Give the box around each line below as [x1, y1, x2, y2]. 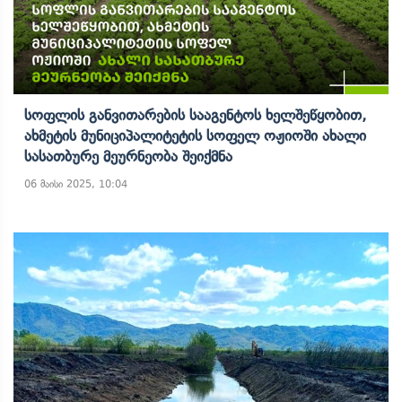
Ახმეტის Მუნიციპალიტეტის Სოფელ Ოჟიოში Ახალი [24, 127, 366, 144]
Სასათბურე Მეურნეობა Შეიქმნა [24, 147, 232, 165]
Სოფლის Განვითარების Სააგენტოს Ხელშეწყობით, [24, 106, 366, 124]
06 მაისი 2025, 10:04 [24, 178, 127, 190]
